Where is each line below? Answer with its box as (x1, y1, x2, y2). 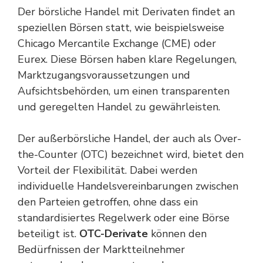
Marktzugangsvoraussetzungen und (18, 68, 190, 82)
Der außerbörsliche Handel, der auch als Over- (18, 131, 241, 146)
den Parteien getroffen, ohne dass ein (18, 195, 198, 209)
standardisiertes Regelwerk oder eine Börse (18, 211, 230, 225)
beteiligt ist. (18, 227, 79, 241)
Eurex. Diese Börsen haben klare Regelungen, (18, 52, 237, 66)
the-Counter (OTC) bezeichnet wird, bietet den (18, 147, 244, 161)
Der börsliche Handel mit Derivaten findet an (18, 5, 235, 19)
